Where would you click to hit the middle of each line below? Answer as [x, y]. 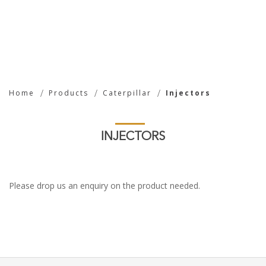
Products [69, 93]
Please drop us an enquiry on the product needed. [104, 186]
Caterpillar [127, 93]
